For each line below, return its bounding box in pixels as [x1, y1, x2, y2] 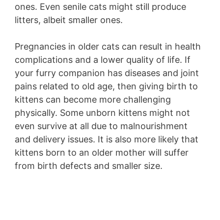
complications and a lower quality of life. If [15, 55, 191, 65]
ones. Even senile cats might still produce [15, 1, 186, 12]
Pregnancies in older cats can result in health [15, 41, 201, 52]
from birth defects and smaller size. [15, 161, 165, 171]
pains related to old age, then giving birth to [15, 81, 198, 92]
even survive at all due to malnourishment [15, 121, 188, 132]
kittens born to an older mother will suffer [15, 147, 189, 158]
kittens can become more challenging [15, 94, 171, 105]
